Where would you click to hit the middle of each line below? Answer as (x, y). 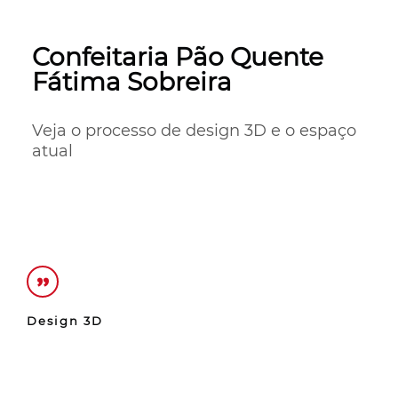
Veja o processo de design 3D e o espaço (194, 131)
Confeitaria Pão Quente (177, 57)
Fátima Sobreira (131, 82)
